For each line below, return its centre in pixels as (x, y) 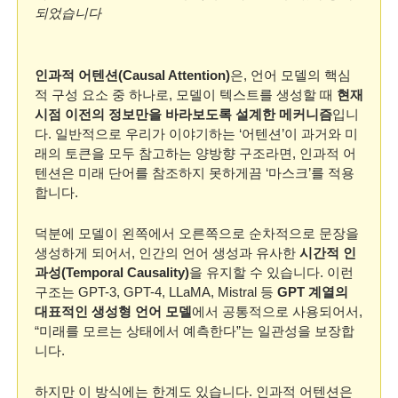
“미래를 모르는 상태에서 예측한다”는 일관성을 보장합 (195, 331)
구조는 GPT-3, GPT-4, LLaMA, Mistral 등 (156, 292)
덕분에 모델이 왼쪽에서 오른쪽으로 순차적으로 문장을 (197, 233)
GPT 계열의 (313, 292)
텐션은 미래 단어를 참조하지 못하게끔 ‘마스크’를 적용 (195, 173)
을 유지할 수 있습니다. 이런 (271, 272)
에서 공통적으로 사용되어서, (277, 311)
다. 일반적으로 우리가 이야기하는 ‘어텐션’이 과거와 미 (196, 134)
